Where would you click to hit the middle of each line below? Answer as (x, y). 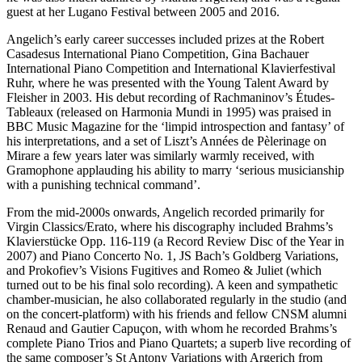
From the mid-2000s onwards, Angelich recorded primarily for (165, 212)
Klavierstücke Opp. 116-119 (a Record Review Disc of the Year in (175, 241)
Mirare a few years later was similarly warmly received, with (160, 155)
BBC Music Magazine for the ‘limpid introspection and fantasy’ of (175, 126)
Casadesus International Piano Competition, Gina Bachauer (158, 53)
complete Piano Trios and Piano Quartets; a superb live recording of (179, 343)
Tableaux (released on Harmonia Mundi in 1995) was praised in (169, 112)
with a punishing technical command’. (103, 184)
